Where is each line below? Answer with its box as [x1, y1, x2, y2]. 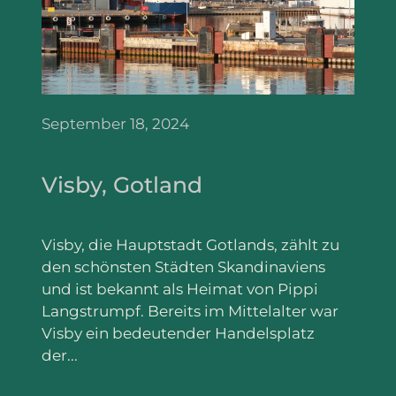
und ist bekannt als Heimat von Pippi [42, 279, 319, 298]
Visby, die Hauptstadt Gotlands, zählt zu [42, 235, 340, 254]
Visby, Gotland [42, 171, 203, 198]
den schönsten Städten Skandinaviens [42, 257, 326, 276]
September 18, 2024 [42, 114, 190, 133]
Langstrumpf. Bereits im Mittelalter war [42, 301, 339, 320]
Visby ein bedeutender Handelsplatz [42, 324, 316, 342]
